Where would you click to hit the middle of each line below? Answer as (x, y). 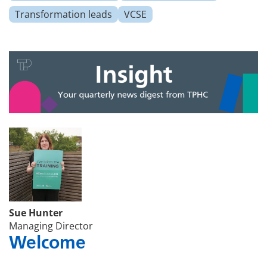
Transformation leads (63, 15)
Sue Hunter (36, 212)
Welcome (47, 242)
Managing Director (51, 226)
